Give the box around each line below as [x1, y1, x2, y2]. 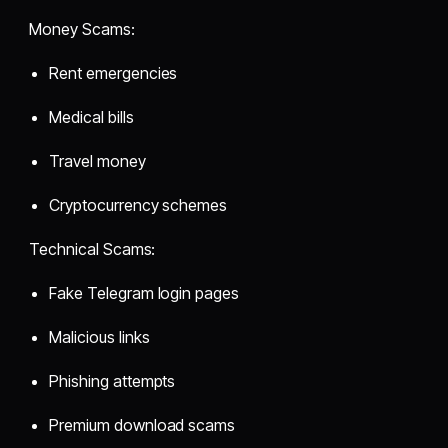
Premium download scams [49, 414, 236, 435]
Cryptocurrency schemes [49, 194, 228, 215]
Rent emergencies [49, 62, 178, 83]
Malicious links [49, 326, 150, 347]
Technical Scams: [29, 238, 156, 259]
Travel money [49, 150, 146, 171]
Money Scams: [29, 18, 135, 39]
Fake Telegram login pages [49, 282, 239, 303]
